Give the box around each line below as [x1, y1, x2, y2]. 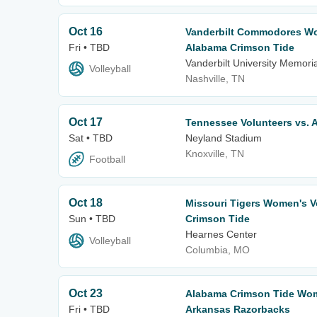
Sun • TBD [69, 213, 115, 225]
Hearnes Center [185, 229, 257, 241]
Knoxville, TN [185, 148, 244, 160]
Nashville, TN [185, 73, 245, 85]
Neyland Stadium [185, 132, 262, 144]
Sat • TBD [69, 132, 113, 144]
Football [89, 154, 125, 166]
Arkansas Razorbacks [185, 304, 290, 316]
